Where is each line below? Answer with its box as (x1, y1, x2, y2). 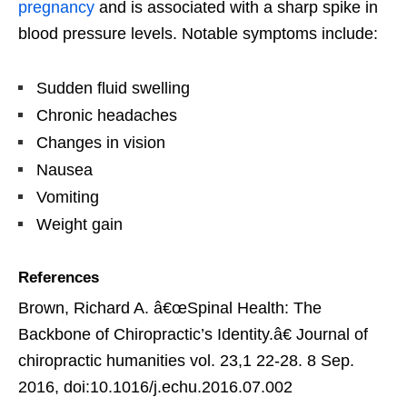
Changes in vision (36, 134, 165, 153)
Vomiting (36, 188, 99, 207)
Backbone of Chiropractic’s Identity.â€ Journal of (18, 325, 368, 344)
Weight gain (36, 215, 123, 234)
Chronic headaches (36, 106, 177, 125)
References (18, 269, 99, 287)
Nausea (36, 161, 93, 180)
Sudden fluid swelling (36, 79, 190, 98)
